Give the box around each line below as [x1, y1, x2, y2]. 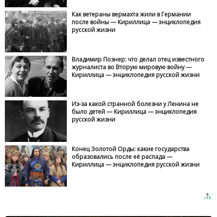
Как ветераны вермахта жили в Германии [72, 10, 191, 19]
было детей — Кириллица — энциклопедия [72, 108, 197, 116]
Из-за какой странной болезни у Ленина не [72, 100, 199, 108]
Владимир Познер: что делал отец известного [72, 55, 205, 63]
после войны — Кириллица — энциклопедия [72, 18, 201, 27]
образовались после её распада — [72, 152, 173, 161]
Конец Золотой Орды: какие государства [72, 144, 190, 153]
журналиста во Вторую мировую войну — [72, 62, 192, 71]
